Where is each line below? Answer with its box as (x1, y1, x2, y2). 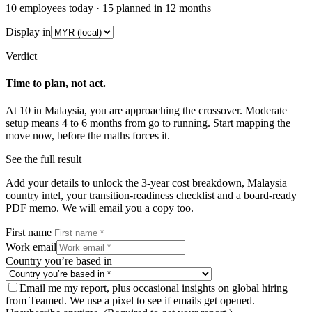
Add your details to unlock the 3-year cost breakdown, (6, 177, 244, 189)
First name (6, 226, 52, 239)
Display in (6, 25, 51, 38)
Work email (6, 241, 56, 253)
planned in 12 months (116, 1, 211, 14)
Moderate (245, 104, 287, 117)
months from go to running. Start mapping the (87, 117, 290, 130)
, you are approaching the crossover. (84, 104, 245, 117)
